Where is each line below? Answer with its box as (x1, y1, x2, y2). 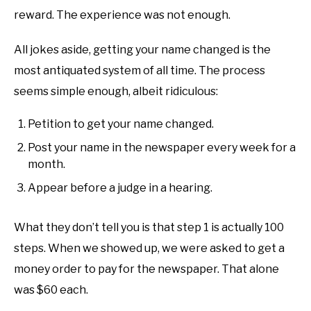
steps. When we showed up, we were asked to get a (14, 241, 285, 255)
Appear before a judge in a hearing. (28, 180, 212, 194)
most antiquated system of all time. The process (14, 63, 265, 77)
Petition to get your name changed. (28, 117, 214, 131)
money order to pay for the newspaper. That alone (14, 262, 279, 276)
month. (28, 157, 65, 171)
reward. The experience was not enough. (14, 8, 230, 22)
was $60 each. (14, 283, 88, 296)
